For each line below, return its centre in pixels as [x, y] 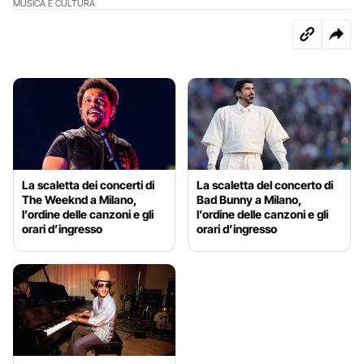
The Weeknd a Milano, [79, 199]
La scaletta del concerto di [265, 184]
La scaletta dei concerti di [88, 184]
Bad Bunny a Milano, [249, 199]
